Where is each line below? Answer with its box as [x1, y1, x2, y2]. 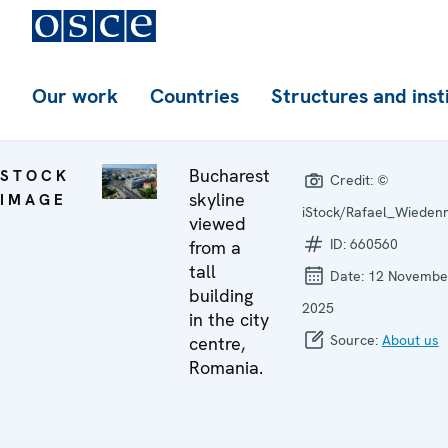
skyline [188, 188, 245, 211]
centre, [188, 332, 245, 355]
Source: [325, 331, 382, 349]
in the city [188, 308, 269, 331]
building [188, 284, 253, 307]
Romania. [188, 356, 263, 379]
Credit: [325, 171, 377, 189]
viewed [188, 212, 246, 235]
